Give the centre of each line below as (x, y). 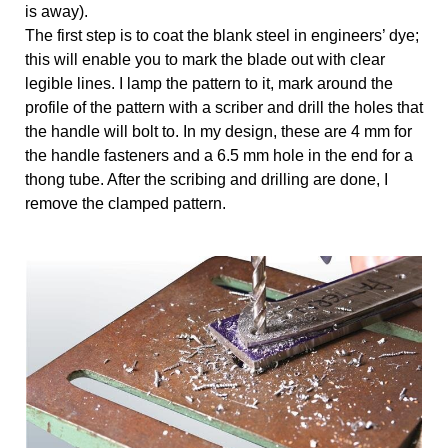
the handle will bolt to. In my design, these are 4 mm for (218, 132)
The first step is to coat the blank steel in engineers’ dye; (222, 36)
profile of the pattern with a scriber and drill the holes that (224, 108)
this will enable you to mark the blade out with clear (205, 60)
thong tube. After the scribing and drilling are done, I (206, 180)
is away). (56, 12)
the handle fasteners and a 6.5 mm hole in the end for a (219, 156)
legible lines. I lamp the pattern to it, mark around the (209, 84)
